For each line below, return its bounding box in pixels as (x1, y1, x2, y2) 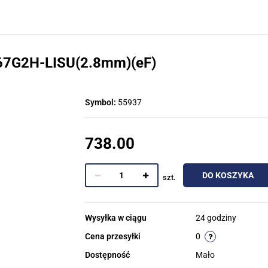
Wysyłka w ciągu (84, 213, 147, 223)
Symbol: (84, 98, 118, 107)
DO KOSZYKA (202, 170, 254, 180)
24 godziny (195, 213, 236, 223)
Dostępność (84, 250, 130, 260)
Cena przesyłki (84, 232, 141, 241)
